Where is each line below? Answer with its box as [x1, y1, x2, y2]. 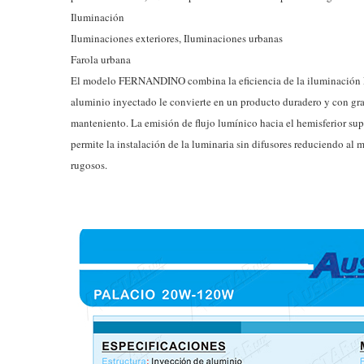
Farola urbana [71, 52, 131, 67]
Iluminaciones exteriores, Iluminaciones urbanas [71, 31, 283, 45]
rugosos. [71, 158, 107, 172]
